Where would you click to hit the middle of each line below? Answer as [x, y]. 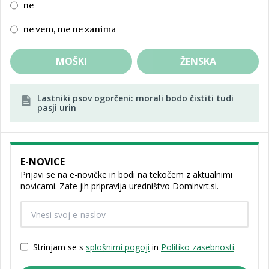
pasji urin [57, 108]
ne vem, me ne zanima [69, 29]
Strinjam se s [59, 247]
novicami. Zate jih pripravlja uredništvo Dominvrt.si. [119, 186]
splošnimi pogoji [118, 247]
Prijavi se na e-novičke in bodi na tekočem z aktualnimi [126, 175]
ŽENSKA [198, 62]
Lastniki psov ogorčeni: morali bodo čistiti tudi [136, 98]
